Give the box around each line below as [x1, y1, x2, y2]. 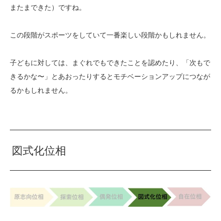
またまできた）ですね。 [10, 3, 86, 12]
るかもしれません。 [10, 86, 72, 95]
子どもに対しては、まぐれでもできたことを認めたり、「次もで [10, 59, 210, 67]
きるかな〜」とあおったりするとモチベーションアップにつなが [10, 73, 210, 81]
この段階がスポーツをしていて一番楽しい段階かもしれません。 [10, 31, 210, 39]
